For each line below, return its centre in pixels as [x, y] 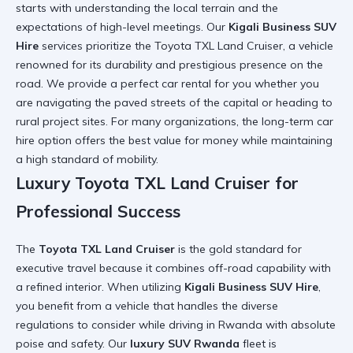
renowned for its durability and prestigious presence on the [169, 65]
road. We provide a [68, 84]
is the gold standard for [238, 249]
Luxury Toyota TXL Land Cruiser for [157, 183]
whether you [285, 84]
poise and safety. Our [73, 343]
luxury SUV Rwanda [185, 343]
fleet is [258, 343]
